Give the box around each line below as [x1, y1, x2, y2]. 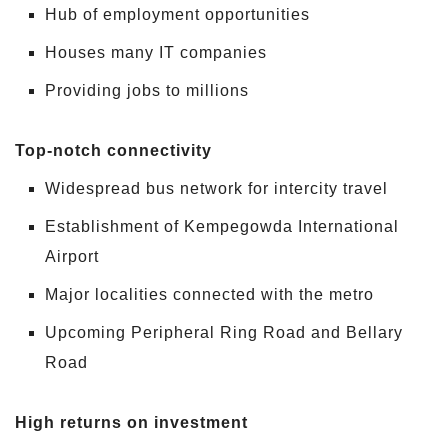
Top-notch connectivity [15, 142, 212, 160]
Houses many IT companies [45, 44, 267, 62]
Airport [45, 248, 99, 266]
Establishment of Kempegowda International [45, 218, 399, 236]
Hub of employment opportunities [45, 6, 310, 24]
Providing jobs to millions [45, 82, 249, 100]
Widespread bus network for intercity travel [45, 180, 388, 198]
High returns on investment [15, 414, 248, 432]
